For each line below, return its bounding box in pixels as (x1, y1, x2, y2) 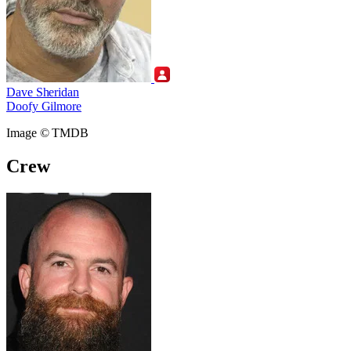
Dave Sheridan (6, 85, 79, 100)
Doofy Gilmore (6, 100, 81, 114)
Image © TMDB (6, 126, 89, 140)
